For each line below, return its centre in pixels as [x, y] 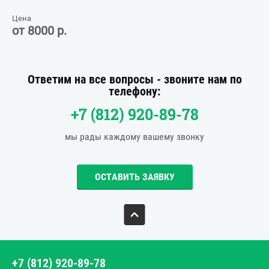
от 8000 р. [39, 30]
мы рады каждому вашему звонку [134, 137]
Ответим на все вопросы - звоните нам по [134, 79]
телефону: [134, 91]
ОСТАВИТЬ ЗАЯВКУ [134, 177]
